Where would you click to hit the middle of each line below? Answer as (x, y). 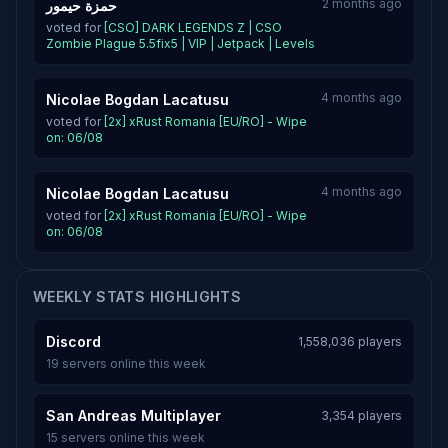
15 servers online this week (125, 437)
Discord (73, 341)
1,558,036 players (350, 341)
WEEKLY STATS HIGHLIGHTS (137, 296)
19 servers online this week (126, 363)
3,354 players (361, 415)
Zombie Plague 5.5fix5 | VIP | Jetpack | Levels (180, 43)
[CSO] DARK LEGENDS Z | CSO (193, 27)
